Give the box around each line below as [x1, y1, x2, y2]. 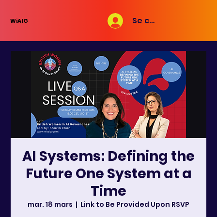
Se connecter [132, 15, 188, 27]
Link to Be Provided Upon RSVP [80, 200, 189, 210]
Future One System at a [25, 164, 192, 184]
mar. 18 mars [28, 200, 73, 210]
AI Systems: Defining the [22, 147, 195, 166]
